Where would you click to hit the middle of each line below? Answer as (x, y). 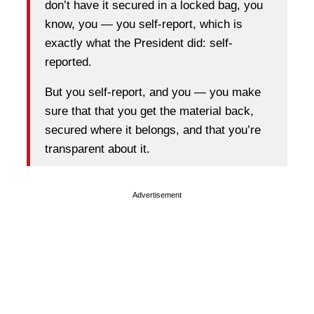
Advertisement (157, 194)
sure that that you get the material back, (149, 111)
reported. (68, 62)
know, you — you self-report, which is (144, 25)
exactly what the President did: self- (139, 43)
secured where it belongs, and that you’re (153, 130)
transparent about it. (97, 149)
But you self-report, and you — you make (153, 93)
